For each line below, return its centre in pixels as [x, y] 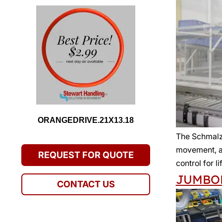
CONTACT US [86, 184]
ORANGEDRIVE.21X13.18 [86, 120]
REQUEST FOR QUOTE [86, 155]
